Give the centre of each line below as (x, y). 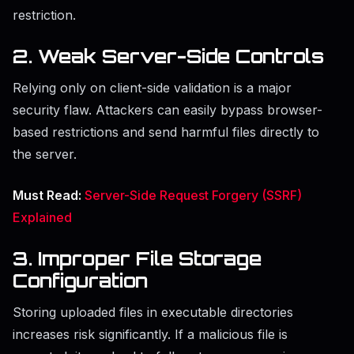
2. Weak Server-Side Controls (168, 56)
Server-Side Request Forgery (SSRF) (193, 196)
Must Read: (49, 196)
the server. (45, 154)
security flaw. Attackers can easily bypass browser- (168, 110)
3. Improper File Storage (137, 259)
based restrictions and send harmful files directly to (166, 132)
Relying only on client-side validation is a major (152, 88)
